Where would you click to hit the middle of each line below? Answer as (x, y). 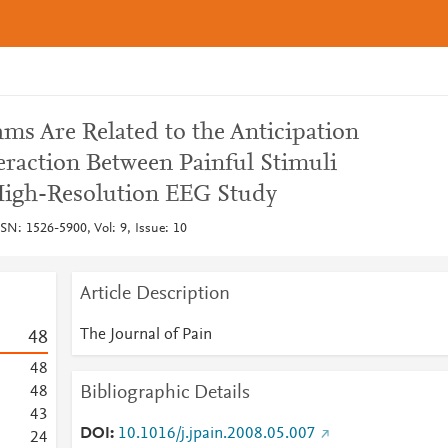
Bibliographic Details (164, 393)
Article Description (154, 294)
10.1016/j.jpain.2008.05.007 (216, 434)
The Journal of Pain (145, 335)
